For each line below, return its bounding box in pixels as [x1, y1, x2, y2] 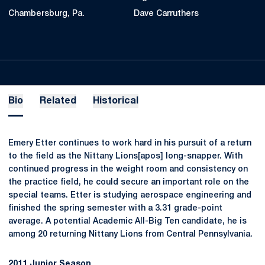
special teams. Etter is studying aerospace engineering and [8, 192, 251, 199]
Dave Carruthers [134, 10, 199, 18]
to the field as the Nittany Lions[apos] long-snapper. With [8, 153, 243, 160]
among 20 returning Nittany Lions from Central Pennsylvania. [8, 231, 253, 238]
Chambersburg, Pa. [8, 10, 85, 18]
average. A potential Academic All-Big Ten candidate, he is [8, 218, 247, 225]
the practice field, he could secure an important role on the [8, 179, 249, 186]
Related [40, 97, 76, 105]
